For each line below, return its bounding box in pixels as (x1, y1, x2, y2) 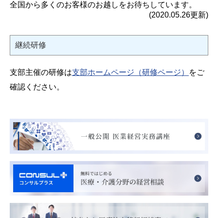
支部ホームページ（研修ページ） (72, 68, 189, 76)
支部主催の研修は (10, 68, 72, 76)
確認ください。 (10, 83, 64, 91)
